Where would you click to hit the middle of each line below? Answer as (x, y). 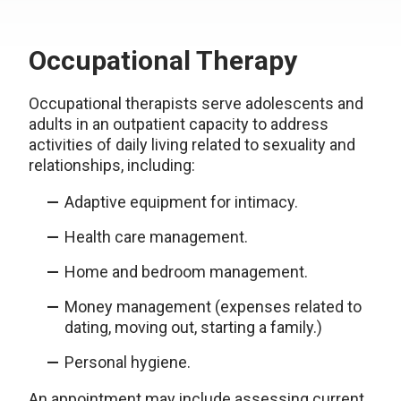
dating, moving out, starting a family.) (193, 327)
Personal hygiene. (128, 362)
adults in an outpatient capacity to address (179, 124)
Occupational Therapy (163, 60)
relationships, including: (112, 165)
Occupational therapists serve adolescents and (196, 103)
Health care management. (156, 237)
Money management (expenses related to (213, 307)
